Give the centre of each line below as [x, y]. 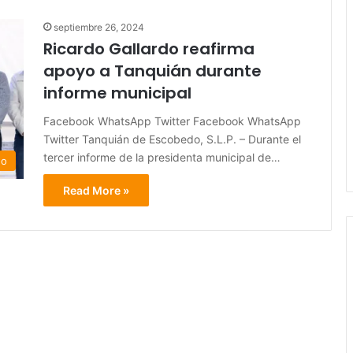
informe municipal [117, 93]
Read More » [96, 191]
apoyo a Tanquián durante [152, 71]
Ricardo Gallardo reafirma [149, 49]
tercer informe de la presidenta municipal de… [162, 158]
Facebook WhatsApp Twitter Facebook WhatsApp [172, 121]
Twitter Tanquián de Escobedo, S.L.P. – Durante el [172, 139]
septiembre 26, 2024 [99, 28]
